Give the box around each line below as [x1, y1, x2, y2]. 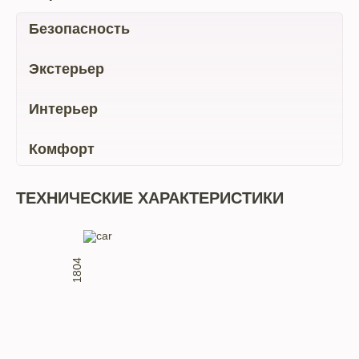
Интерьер [29, 101, 98, 117]
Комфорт [29, 141, 95, 157]
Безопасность [29, 21, 130, 37]
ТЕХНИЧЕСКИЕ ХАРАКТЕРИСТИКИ [16, 189, 284, 207]
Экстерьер [29, 61, 104, 77]
